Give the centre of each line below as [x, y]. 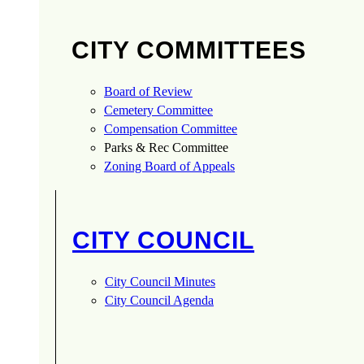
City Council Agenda [159, 300]
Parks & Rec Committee [166, 148]
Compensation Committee [171, 129]
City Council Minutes [160, 281]
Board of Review [148, 92]
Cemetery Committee [158, 110]
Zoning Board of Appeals [169, 167]
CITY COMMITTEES [189, 50]
